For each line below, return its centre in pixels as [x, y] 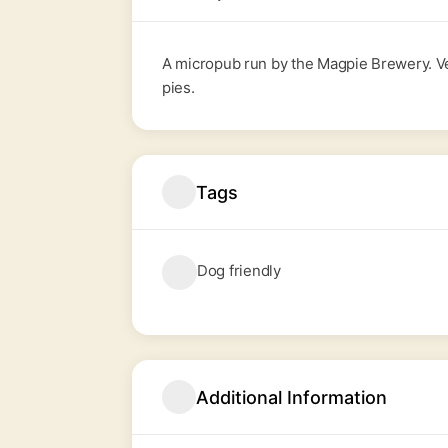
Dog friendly [239, 270]
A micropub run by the [240, 63]
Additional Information [291, 397]
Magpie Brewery [373, 63]
